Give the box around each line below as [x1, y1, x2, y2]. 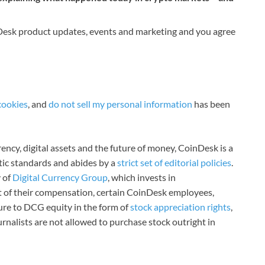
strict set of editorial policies [117, 157, 231, 169]
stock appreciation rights [130, 201, 231, 213]
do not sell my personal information [49, 98, 192, 110]
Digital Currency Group [12, 172, 108, 183]
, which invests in [108, 172, 176, 183]
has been [192, 98, 230, 110]
